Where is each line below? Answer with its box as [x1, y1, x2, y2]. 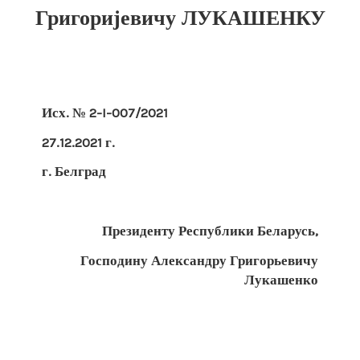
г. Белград [42, 163, 107, 180]
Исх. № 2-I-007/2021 [42, 104, 169, 121]
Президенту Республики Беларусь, [101, 222, 318, 239]
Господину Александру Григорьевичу [80, 252, 318, 268]
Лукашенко [243, 271, 318, 288]
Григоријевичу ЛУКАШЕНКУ [35, 3, 325, 32]
